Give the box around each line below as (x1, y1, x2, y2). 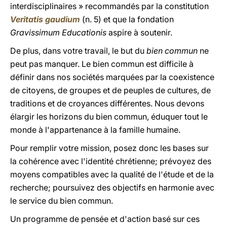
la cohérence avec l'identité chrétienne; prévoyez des (10, 156, 211, 166)
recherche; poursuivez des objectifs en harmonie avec (10, 182, 214, 193)
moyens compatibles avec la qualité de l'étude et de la (10, 169, 214, 179)
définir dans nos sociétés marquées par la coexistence (10, 72, 214, 82)
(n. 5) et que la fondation (82, 14, 174, 24)
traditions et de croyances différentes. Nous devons (10, 98, 204, 108)
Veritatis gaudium (10, 14, 80, 24)
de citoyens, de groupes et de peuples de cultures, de (10, 85, 211, 95)
